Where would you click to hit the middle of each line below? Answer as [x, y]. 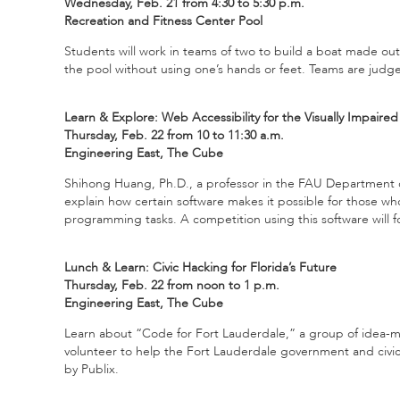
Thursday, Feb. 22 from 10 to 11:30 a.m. [174, 135]
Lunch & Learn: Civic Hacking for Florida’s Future [200, 267]
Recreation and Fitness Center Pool [163, 21]
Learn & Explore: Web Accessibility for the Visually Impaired [231, 117]
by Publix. [92, 369]
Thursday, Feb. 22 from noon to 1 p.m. [172, 285]
